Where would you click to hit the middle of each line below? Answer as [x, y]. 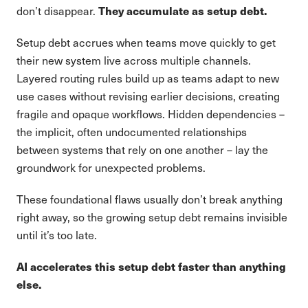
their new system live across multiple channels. [134, 60]
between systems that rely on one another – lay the [142, 150]
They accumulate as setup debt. [183, 11]
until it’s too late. [57, 235]
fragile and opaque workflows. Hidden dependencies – [151, 114]
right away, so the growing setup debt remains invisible [152, 217]
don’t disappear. [57, 11]
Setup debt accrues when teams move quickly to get [146, 42]
